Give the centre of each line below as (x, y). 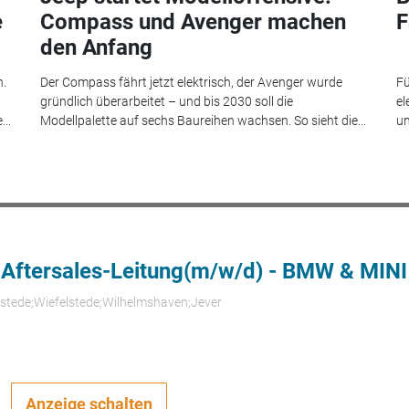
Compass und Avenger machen (193, 21)
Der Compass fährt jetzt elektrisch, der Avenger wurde (191, 83)
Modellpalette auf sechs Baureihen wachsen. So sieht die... (203, 121)
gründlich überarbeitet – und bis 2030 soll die (167, 102)
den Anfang (96, 47)
